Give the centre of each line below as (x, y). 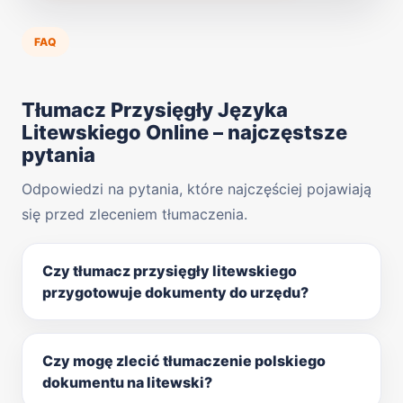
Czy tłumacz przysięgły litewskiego (170, 270)
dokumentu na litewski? (127, 382)
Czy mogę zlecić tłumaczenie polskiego (184, 360)
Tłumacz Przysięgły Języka (155, 109)
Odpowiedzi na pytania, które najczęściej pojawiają (197, 188)
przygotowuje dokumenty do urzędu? (175, 292)
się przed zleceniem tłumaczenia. (134, 214)
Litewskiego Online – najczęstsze (184, 132)
